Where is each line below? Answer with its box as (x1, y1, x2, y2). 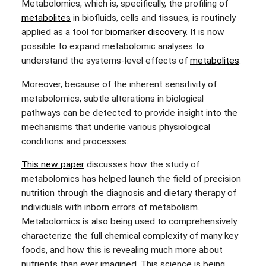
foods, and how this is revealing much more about (21, 245, 223, 256)
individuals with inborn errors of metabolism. (21, 202, 199, 213)
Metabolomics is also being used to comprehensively (21, 216, 237, 227)
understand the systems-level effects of (21, 55, 190, 66)
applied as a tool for (21, 27, 103, 38)
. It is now (186, 27, 224, 38)
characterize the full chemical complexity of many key (21, 230, 238, 242)
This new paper (21, 159, 84, 170)
